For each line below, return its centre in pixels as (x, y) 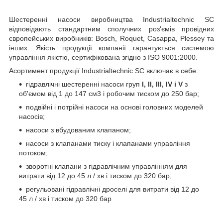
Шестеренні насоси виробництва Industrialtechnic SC (111, 19)
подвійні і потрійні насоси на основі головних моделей (114, 107)
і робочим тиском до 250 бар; (150, 93)
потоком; (33, 153)
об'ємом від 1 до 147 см (58, 93)
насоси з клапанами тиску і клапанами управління (108, 143)
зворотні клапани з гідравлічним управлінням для (107, 166)
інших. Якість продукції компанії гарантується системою (111, 48)
